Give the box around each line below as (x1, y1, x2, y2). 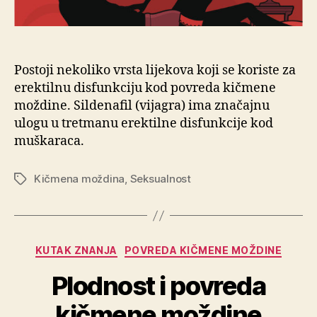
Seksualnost (129, 172, 191, 186)
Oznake (13, 173, 52, 187)
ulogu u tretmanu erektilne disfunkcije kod (14, 115, 273, 132)
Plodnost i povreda (51, 270, 266, 301)
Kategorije (158, 240, 217, 255)
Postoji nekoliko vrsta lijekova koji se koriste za (14, 62, 296, 79)
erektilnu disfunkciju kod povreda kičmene (14, 80, 276, 97)
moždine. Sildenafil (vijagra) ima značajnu (14, 98, 270, 115)
